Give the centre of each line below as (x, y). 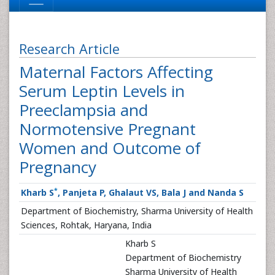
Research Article (69, 49)
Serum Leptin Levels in (102, 91)
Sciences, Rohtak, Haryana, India (86, 225)
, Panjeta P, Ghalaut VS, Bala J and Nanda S (151, 192)
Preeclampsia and (83, 110)
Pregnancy (58, 167)
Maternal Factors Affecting (116, 72)
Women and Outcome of (110, 148)
